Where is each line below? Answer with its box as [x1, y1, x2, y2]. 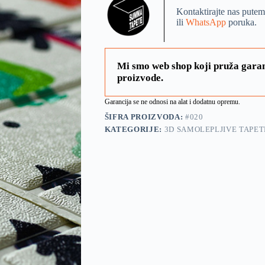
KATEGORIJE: [104, 124, 164, 134]
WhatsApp [185, 17, 228, 27]
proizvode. [117, 72, 163, 83]
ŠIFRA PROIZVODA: [104, 112, 185, 121]
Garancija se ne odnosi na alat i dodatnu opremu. [104, 97, 240, 106]
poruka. [228, 17, 257, 27]
